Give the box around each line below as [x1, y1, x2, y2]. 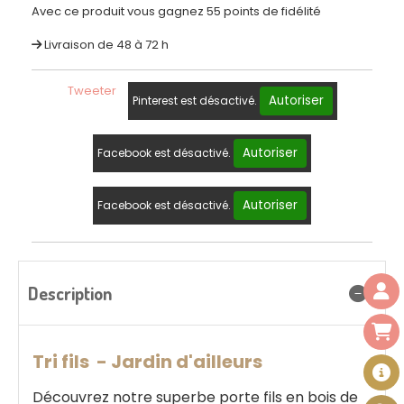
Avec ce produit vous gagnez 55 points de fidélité [32, 2, 321, 20]
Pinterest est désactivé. [132, 92, 260, 108]
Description [28, 280, 112, 305]
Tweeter [67, 81, 116, 99]
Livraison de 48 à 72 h [44, 35, 169, 53]
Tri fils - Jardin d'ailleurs [32, 348, 262, 374]
